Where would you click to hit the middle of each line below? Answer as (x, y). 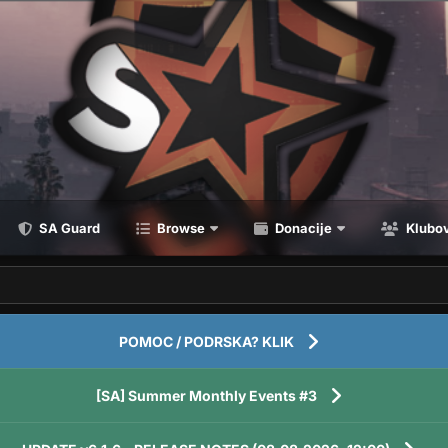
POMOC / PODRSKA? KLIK (206, 341)
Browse (179, 228)
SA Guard (68, 228)
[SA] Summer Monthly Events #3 (206, 395)
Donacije (302, 228)
